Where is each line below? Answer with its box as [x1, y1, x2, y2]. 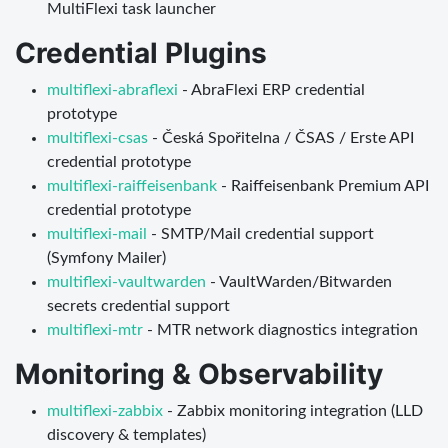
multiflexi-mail [47, 225, 147, 242]
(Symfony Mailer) [47, 249, 166, 266]
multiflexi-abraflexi [47, 81, 178, 98]
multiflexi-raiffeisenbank [47, 177, 217, 194]
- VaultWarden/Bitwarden [206, 273, 392, 290]
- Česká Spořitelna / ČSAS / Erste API [148, 129, 414, 146]
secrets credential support [47, 297, 230, 314]
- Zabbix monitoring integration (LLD [163, 402, 423, 419]
